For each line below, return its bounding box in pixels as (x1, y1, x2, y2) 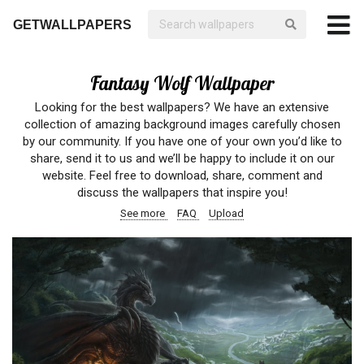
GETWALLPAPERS (13, 18, 132, 32)
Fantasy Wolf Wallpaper (89, 71, 275, 95)
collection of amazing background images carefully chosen (24, 117, 340, 132)
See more (120, 207, 167, 219)
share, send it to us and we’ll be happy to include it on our (29, 151, 335, 166)
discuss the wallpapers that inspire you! (76, 185, 288, 200)
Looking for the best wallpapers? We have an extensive (35, 100, 329, 115)
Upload (209, 207, 244, 219)
